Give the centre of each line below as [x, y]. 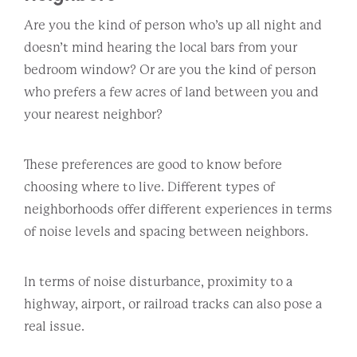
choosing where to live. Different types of [149, 186]
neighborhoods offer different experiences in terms [178, 209]
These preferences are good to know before [153, 164]
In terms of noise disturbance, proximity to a [158, 281]
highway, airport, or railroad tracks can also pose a [173, 304]
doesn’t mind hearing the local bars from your [161, 47]
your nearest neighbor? [94, 114]
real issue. [55, 326]
